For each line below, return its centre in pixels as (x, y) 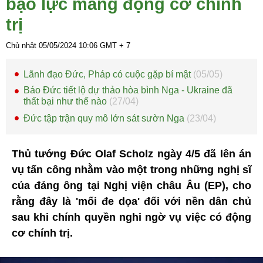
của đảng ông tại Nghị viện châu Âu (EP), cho (131, 186)
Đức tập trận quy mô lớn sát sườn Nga (105, 119)
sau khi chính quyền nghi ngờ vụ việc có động (131, 218)
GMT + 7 (114, 46)
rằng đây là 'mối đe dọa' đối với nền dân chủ (131, 202)
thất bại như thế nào (66, 102)
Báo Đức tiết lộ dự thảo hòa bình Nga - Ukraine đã (128, 90)
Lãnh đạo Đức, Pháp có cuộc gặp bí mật (108, 75)
